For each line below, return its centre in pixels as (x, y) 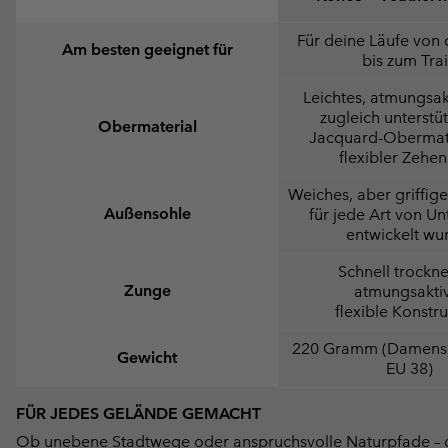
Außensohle (147, 213)
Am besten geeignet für (147, 49)
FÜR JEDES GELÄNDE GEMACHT (138, 413)
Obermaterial (147, 126)
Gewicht (147, 357)
